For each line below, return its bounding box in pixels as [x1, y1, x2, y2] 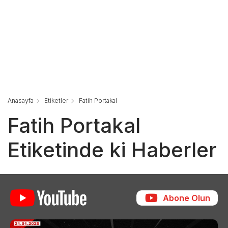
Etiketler [44, 97, 68, 105]
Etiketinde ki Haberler [8, 137, 216, 163]
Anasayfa [8, 97, 34, 105]
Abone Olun [163, 193, 210, 204]
